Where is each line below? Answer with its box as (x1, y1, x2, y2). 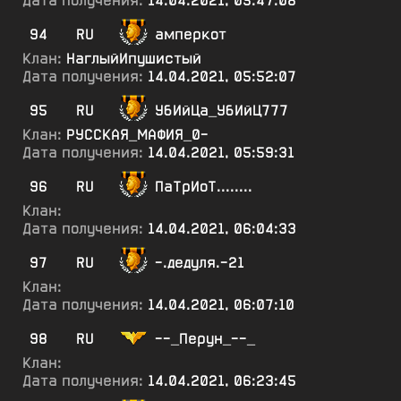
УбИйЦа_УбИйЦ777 (155, 101, 288, 120)
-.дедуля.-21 (155, 253, 244, 272)
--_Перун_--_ (155, 329, 255, 348)
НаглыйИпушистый (66, 49, 201, 68)
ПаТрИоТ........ (155, 177, 252, 196)
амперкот (155, 25, 226, 44)
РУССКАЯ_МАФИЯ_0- (66, 125, 209, 144)
